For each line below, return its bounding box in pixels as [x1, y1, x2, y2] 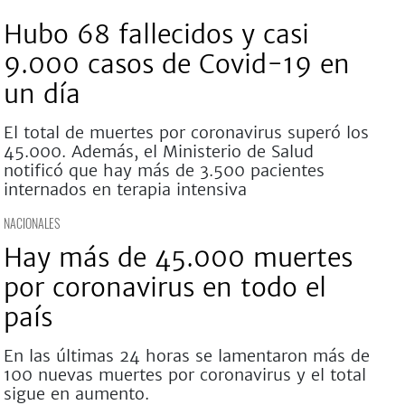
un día [3, 78, 80, 110]
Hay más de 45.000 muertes [3, 241, 353, 274]
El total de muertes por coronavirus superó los [3, 122, 369, 143]
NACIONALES [3, 213, 60, 232]
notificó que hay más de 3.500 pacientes [3, 160, 325, 181]
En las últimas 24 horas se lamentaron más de [3, 345, 370, 366]
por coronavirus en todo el [3, 271, 326, 304]
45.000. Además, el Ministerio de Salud [3, 141, 314, 162]
